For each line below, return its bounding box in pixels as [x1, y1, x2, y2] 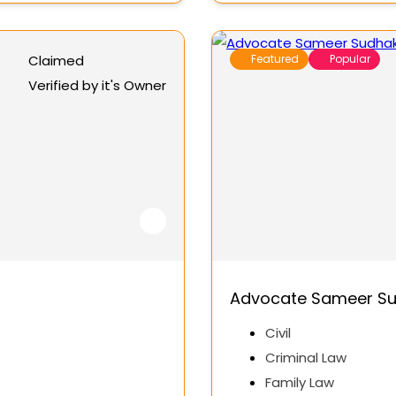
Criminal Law [265, 348, 346, 368]
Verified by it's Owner [28, 76, 166, 95]
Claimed [28, 51, 84, 71]
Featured [251, 51, 299, 67]
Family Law [265, 373, 334, 392]
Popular [330, 51, 370, 67]
